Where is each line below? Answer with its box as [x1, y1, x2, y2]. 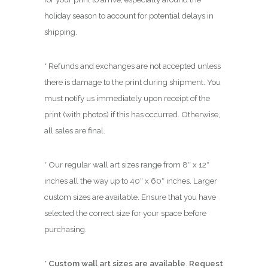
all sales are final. [44, 126, 107, 136]
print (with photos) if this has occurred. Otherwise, [44, 109, 220, 120]
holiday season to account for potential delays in [44, 11, 214, 21]
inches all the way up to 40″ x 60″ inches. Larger [44, 176, 217, 186]
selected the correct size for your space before [44, 208, 206, 218]
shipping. [44, 27, 77, 37]
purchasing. [44, 224, 87, 234]
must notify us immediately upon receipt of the [44, 93, 210, 103]
